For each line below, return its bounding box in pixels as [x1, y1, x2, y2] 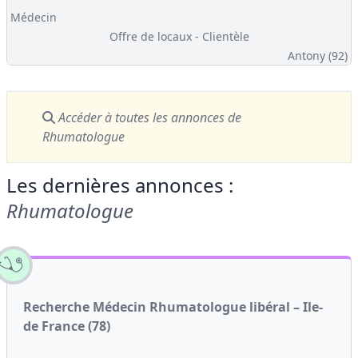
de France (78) [23, 317, 110, 335]
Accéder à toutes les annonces [55, 109, 228, 126]
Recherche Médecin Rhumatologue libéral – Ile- [23, 298, 323, 316]
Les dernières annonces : [6, 172, 233, 198]
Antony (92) [288, 48, 348, 63]
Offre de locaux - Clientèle [109, 29, 249, 44]
